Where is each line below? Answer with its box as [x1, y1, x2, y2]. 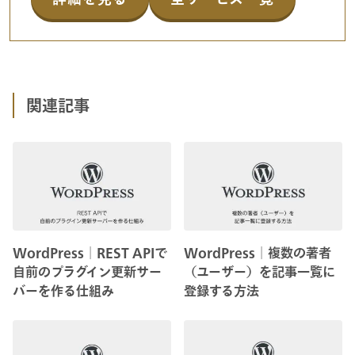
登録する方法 [184, 284, 260, 298]
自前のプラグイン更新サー [13, 265, 162, 279]
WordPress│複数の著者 [184, 246, 332, 260]
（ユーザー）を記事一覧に [184, 265, 336, 279]
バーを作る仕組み [13, 284, 114, 298]
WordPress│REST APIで [13, 246, 167, 260]
